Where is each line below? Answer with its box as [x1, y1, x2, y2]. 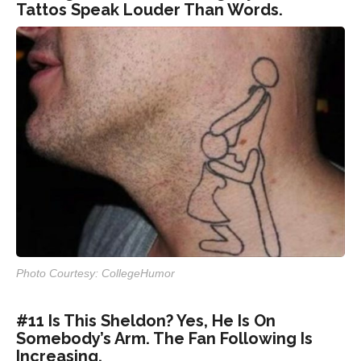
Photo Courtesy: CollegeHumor [16, 266, 175, 280]
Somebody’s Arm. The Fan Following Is [16, 328, 313, 348]
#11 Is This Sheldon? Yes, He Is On [16, 310, 276, 330]
